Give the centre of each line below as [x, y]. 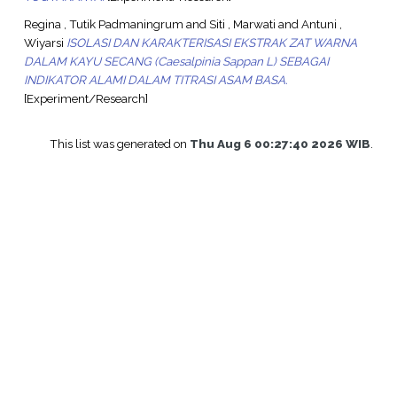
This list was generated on [120, 143]
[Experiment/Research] [86, 98]
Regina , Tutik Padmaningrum [103, 23]
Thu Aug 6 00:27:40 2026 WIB [280, 143]
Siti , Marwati [242, 23]
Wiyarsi [43, 42]
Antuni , [321, 23]
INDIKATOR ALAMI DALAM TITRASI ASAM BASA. [156, 79]
